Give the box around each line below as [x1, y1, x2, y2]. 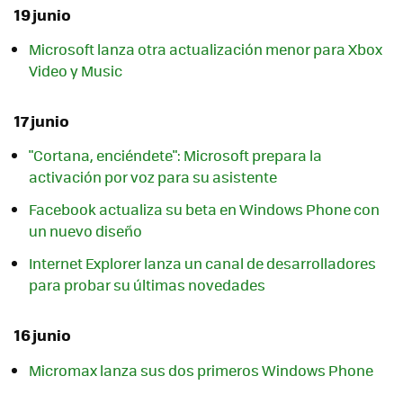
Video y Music [29, 60, 122, 82]
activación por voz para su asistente [29, 166, 277, 188]
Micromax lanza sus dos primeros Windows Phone [29, 359, 373, 381]
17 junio [14, 109, 69, 133]
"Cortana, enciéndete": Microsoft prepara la [29, 145, 322, 166]
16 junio [14, 323, 71, 347]
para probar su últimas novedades [29, 274, 265, 296]
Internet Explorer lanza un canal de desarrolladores [29, 253, 376, 274]
